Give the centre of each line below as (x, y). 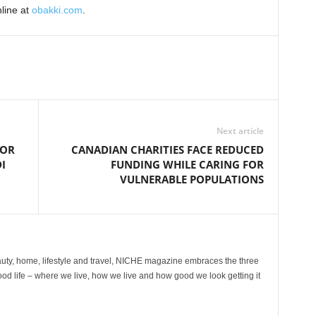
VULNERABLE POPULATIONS (192, 180)
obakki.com (57, 10)
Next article (240, 131)
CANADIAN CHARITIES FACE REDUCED (167, 150)
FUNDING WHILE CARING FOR (187, 165)
